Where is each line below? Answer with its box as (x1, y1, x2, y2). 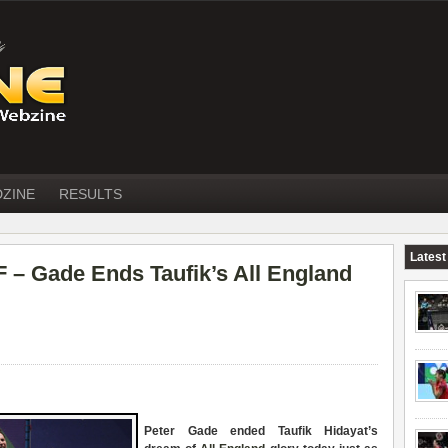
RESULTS (59, 186, 122, 202)
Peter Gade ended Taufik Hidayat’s (144, 424, 378, 438)
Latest (410, 250, 446, 264)
